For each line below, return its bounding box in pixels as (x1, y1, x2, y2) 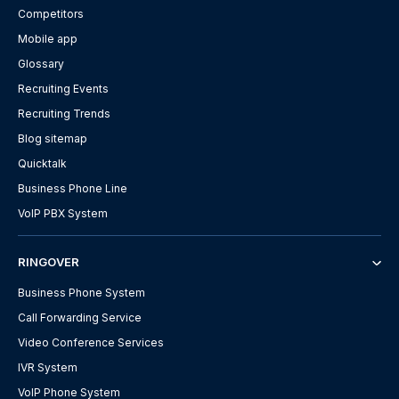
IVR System (18, 360, 77, 374)
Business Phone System (18, 285, 145, 299)
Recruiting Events (18, 81, 109, 95)
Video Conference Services (18, 335, 164, 349)
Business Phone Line (18, 181, 127, 195)
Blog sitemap (18, 131, 87, 145)
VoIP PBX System (18, 206, 108, 220)
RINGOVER (18, 254, 79, 269)
